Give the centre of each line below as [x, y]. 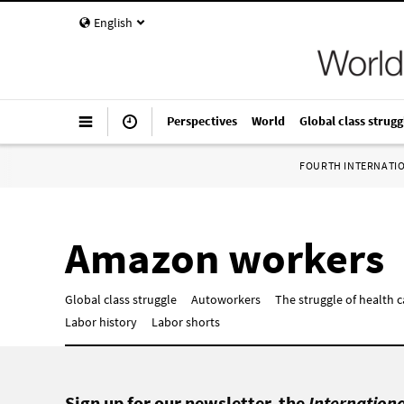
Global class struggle [121, 299]
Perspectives [202, 121]
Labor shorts [186, 322]
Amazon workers [225, 258]
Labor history [101, 322]
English [113, 23]
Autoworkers [226, 299]
